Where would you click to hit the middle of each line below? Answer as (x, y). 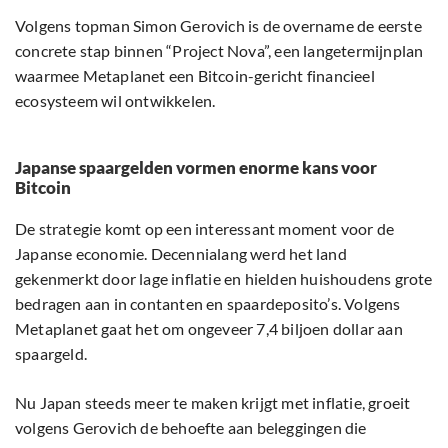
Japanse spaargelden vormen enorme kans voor (196, 168)
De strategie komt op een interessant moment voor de (205, 229)
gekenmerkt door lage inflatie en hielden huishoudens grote (224, 279)
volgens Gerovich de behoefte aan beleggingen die (191, 428)
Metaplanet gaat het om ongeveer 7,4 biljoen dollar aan (209, 329)
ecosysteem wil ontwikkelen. (115, 101)
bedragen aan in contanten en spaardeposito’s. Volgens (208, 304)
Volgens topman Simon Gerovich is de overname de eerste (218, 26)
